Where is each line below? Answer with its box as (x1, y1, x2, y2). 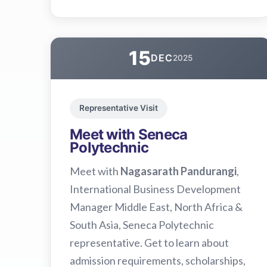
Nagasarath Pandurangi (120, 164, 237, 178)
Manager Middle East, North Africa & (70, 200, 243, 213)
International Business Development (70, 182, 241, 195)
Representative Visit (79, 103, 158, 113)
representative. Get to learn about (70, 235, 229, 249)
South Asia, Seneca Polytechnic (70, 218, 214, 231)
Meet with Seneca (70, 125, 188, 143)
